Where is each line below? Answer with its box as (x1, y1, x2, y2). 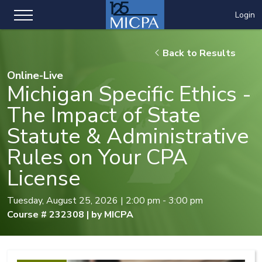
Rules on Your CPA (7, 143, 188, 172)
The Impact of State (7, 101, 201, 130)
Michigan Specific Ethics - (7, 80, 251, 109)
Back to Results (160, 47, 236, 60)
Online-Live (7, 68, 63, 82)
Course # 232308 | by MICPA (7, 208, 133, 221)
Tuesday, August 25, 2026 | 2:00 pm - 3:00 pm (7, 194, 203, 207)
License (7, 164, 81, 193)
